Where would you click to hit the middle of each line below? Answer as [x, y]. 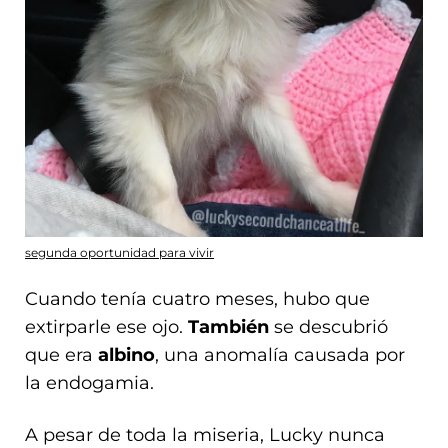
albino [126, 354]
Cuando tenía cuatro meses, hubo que [197, 298]
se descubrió [328, 326]
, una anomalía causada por [280, 354]
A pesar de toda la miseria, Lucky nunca [205, 434]
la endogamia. [89, 382]
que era [61, 354]
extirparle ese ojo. [106, 326]
